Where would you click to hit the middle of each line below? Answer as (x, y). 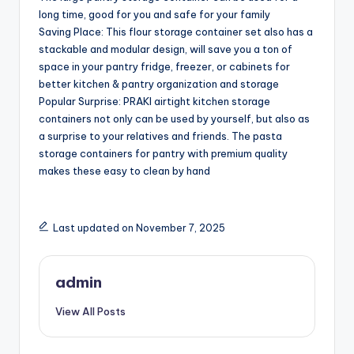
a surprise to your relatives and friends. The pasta (160, 136)
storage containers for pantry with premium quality (163, 153)
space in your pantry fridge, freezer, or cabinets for (164, 66)
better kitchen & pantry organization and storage (159, 83)
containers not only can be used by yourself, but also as (174, 118)
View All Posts (90, 311)
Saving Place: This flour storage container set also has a (176, 31)
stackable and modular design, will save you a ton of (166, 49)
